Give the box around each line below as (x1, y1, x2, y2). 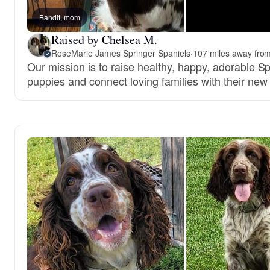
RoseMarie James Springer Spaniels (51, 46, 190, 59)
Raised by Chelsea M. (51, 31, 157, 48)
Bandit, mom (39, 11, 80, 22)
